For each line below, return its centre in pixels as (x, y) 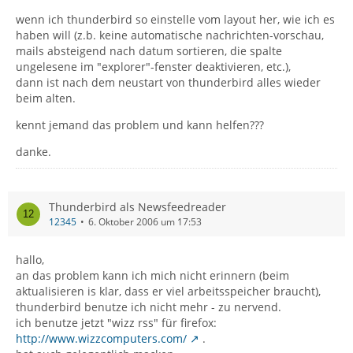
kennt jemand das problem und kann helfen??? (140, 125)
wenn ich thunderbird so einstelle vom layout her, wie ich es (175, 19)
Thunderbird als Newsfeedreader (137, 207)
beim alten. (46, 98)
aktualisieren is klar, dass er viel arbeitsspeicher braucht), (168, 291)
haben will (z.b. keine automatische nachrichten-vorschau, (170, 35)
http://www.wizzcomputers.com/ (101, 338)
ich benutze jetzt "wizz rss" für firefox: (116, 323)
